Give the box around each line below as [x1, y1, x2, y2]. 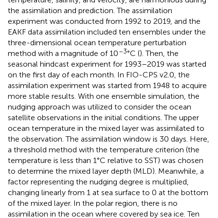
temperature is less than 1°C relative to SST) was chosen [8, 155, 203, 165]
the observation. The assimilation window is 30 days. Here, [8, 134, 209, 144]
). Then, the [140, 48, 179, 58]
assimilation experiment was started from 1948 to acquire [8, 80, 207, 90]
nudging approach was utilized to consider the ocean [8, 102, 191, 111]
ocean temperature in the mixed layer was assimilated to [8, 123, 204, 133]
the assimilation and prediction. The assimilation [8, 5, 172, 15]
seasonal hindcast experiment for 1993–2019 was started [8, 59, 206, 69]
